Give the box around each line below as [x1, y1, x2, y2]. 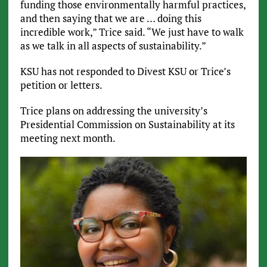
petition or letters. [20, 78, 103, 92]
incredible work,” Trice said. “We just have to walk [20, 25, 244, 39]
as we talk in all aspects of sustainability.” [20, 39, 206, 53]
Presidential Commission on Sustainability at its [20, 117, 235, 132]
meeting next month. [20, 131, 116, 145]
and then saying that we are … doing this [20, 11, 201, 26]
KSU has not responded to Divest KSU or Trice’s [20, 64, 231, 79]
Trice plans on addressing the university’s [20, 104, 207, 118]
